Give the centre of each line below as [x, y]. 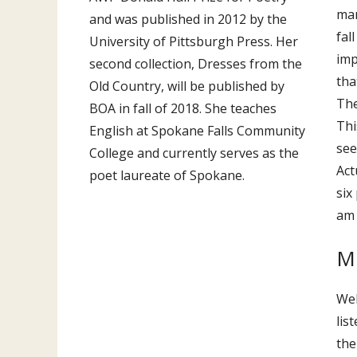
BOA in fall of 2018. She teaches [183, 108]
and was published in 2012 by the [188, 19]
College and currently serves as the [194, 153]
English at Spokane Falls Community [197, 131]
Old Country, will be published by [187, 86]
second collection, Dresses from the [196, 64]
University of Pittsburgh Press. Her [194, 41]
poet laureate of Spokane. [167, 175]
